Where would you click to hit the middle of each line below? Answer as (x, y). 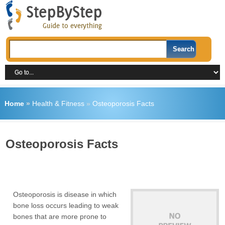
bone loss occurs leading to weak (66, 205)
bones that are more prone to (60, 216)
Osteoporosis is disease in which (65, 194)
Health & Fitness (58, 103)
